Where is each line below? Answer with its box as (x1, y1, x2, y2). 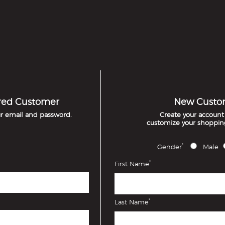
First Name (115, 161, 150, 168)
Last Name (115, 199, 149, 206)
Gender (157, 144, 182, 151)
